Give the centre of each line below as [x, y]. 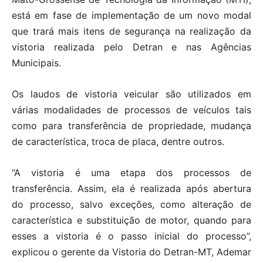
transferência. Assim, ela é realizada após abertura [131, 189]
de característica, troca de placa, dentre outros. [118, 142]
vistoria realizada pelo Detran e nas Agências [131, 47]
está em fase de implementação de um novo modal [131, 16]
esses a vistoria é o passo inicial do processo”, [131, 236]
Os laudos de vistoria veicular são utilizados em [131, 94]
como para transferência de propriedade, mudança [131, 126]
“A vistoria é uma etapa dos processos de [131, 173]
